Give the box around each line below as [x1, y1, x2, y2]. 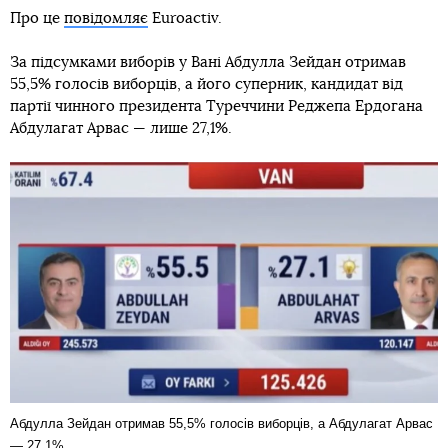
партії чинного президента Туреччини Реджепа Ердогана [10, 98, 423, 114]
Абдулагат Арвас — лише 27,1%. [10, 120, 232, 136]
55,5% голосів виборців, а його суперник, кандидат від [10, 76, 403, 92]
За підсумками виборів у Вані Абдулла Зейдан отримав [10, 54, 406, 70]
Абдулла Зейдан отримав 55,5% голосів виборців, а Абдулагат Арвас [10, 415, 433, 431]
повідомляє [64, 10, 148, 26]
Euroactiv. [148, 10, 222, 26]
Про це [10, 10, 64, 26]
